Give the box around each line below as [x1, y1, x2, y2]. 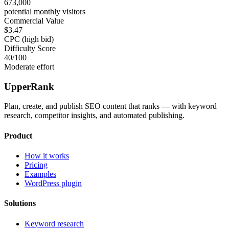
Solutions [4, 199, 36, 208]
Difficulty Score [4, 44, 56, 53]
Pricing [25, 160, 48, 169]
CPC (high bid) [4, 35, 54, 43]
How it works [25, 151, 69, 160]
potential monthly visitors [4, 7, 85, 16]
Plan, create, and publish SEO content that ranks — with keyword [4, 102, 217, 111]
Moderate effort [4, 62, 54, 71]
